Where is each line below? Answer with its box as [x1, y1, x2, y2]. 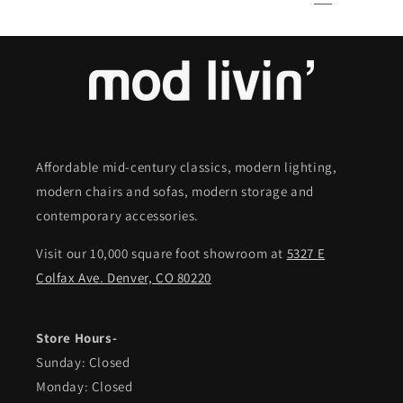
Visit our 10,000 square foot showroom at [36, 245, 287, 262]
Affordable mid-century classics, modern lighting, [36, 158, 337, 175]
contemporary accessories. [36, 207, 200, 224]
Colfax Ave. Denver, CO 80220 [36, 269, 211, 286]
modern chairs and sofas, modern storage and [36, 183, 314, 200]
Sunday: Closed [36, 354, 130, 371]
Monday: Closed [36, 378, 133, 395]
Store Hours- [36, 329, 118, 346]
